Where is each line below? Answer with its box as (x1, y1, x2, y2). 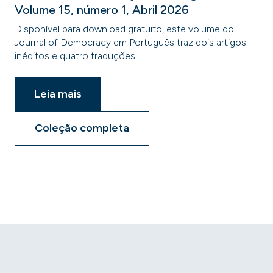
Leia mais (34, 87, 82, 101)
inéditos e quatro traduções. (15, 50, 137, 62)
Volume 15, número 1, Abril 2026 (15, 2, 189, 17)
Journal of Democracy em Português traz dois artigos (15, 37, 246, 48)
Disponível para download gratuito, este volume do (15, 23, 234, 35)
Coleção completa (35, 121, 129, 135)
